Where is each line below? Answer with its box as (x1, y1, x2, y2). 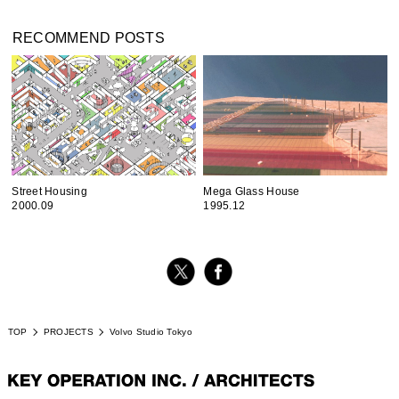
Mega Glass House (203, 184, 300, 197)
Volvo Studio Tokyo (109, 326, 192, 337)
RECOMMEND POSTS (12, 29, 166, 46)
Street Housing (12, 184, 88, 197)
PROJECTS (43, 326, 94, 337)
